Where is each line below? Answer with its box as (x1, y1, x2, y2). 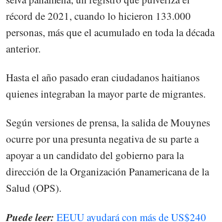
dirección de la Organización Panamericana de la (6, 165, 209, 179)
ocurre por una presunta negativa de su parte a (6, 132, 199, 146)
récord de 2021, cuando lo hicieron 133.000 (6, 9, 191, 23)
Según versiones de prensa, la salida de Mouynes (6, 115, 210, 130)
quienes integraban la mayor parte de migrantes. (6, 87, 206, 101)
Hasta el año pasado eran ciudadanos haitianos (6, 70, 200, 85)
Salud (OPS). (6, 181, 61, 195)
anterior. (6, 42, 41, 56)
